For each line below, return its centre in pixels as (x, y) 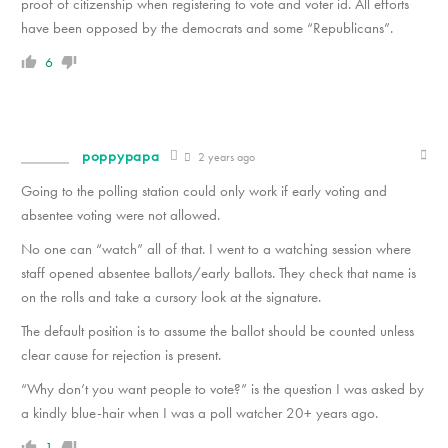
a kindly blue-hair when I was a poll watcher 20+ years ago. (199, 413)
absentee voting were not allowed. (120, 215)
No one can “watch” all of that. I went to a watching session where (216, 249)
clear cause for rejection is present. (121, 355)
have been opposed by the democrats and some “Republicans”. (207, 28)
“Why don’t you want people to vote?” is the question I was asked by (222, 389)
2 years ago (225, 157)
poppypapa (121, 156)
